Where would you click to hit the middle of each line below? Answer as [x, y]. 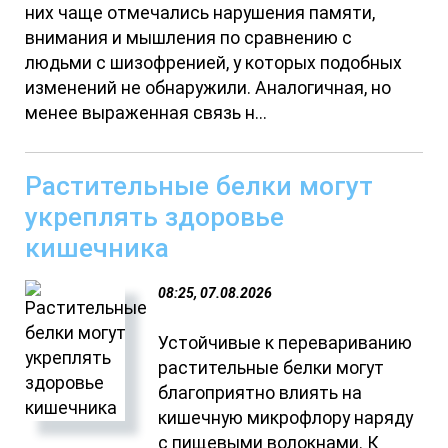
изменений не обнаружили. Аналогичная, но [208, 88]
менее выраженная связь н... [146, 113]
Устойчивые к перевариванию [285, 342]
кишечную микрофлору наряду [286, 417]
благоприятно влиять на [260, 392]
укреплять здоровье [155, 216]
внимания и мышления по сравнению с [189, 38]
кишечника [97, 247]
